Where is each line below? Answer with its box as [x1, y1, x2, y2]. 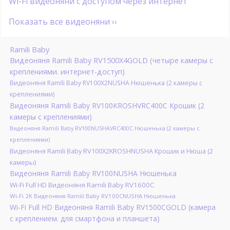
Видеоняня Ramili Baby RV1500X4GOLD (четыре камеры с [9, 55, 213, 66]
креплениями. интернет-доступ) [9, 67, 125, 77]
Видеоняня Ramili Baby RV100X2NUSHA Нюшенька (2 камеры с [9, 79, 202, 88]
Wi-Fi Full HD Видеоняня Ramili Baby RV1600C [9, 180, 155, 190]
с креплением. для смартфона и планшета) [9, 214, 160, 224]
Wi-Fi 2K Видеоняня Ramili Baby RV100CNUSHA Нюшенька [9, 192, 176, 200]
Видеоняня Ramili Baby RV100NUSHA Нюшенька [9, 168, 177, 179]
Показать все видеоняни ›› [8, 16, 117, 28]
